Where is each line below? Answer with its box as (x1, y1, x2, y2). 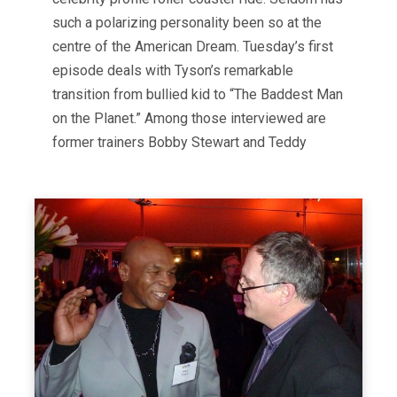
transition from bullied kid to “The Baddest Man (52, 86, 343, 104)
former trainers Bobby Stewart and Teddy (52, 134, 307, 152)
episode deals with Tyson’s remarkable (52, 62, 293, 80)
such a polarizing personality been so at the (52, 14, 322, 32)
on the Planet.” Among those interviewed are (52, 110, 326, 128)
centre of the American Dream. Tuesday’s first (52, 38, 333, 56)
